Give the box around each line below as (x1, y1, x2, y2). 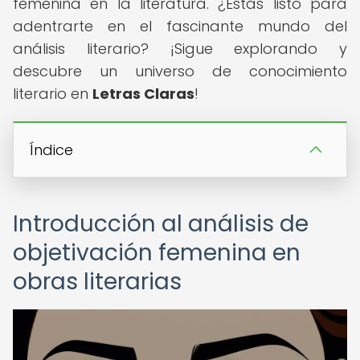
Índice (30, 140, 73, 160)
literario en (13, 84, 92, 104)
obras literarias (13, 266, 182, 297)
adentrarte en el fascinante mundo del (13, 16, 347, 36)
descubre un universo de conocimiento (13, 61, 347, 81)
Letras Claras (92, 84, 194, 104)
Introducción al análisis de (13, 208, 309, 239)
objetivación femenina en (13, 237, 301, 268)
